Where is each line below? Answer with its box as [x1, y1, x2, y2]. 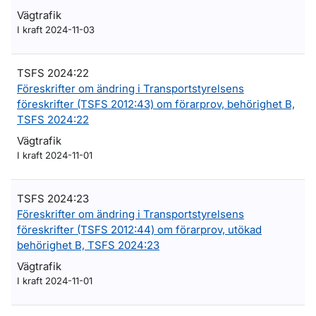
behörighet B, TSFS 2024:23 [17, 238, 159, 252]
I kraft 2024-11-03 [17, 24, 95, 35]
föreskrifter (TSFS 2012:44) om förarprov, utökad [17, 223, 262, 236]
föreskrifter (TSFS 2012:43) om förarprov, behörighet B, [17, 97, 295, 111]
